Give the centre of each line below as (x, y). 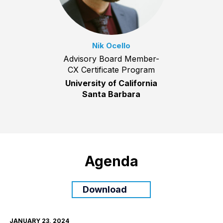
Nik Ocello (111, 46)
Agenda (111, 162)
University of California (111, 83)
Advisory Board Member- (111, 59)
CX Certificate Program (111, 70)
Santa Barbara (111, 94)
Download (105, 190)
